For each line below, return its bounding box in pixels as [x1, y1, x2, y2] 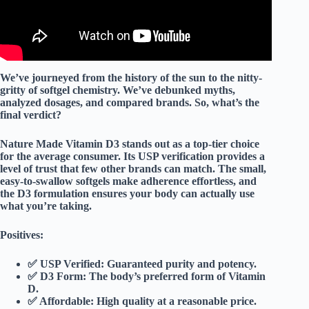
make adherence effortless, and [110, 175, 257, 187]
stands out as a [119, 137, 193, 150]
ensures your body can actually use [89, 187, 255, 199]
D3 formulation [17, 187, 89, 199]
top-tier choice [193, 137, 259, 150]
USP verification [138, 150, 214, 162]
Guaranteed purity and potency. [104, 257, 257, 270]
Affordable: [39, 295, 94, 307]
